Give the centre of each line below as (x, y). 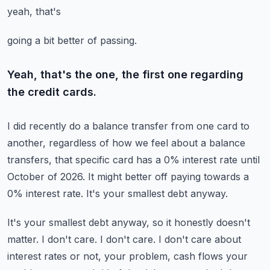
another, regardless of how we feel (88, 143)
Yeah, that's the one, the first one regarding (125, 74)
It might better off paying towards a (168, 177)
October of (32, 177)
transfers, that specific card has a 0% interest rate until (133, 160)
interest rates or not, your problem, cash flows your (127, 256)
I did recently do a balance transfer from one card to (128, 126)
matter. (23, 239)
